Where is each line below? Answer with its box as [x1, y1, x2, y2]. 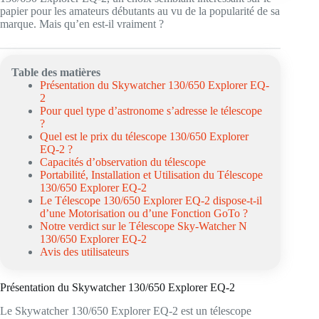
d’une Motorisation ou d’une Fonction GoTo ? [40, 207, 248, 219]
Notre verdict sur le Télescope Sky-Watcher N [40, 220, 247, 232]
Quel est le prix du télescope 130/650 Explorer [40, 130, 249, 142]
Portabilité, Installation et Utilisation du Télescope [40, 169, 263, 181]
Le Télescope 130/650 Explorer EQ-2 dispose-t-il [40, 194, 262, 206]
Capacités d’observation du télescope [40, 156, 206, 168]
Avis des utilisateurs [40, 246, 129, 258]
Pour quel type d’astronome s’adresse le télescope [40, 105, 262, 117]
